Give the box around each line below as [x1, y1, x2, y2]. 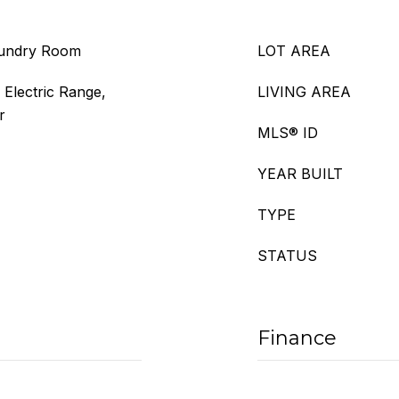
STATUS [257, 247, 317, 265]
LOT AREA [257, 42, 330, 60]
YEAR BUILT [257, 165, 343, 183]
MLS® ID [257, 124, 318, 142]
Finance [257, 326, 337, 350]
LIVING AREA [257, 83, 351, 101]
